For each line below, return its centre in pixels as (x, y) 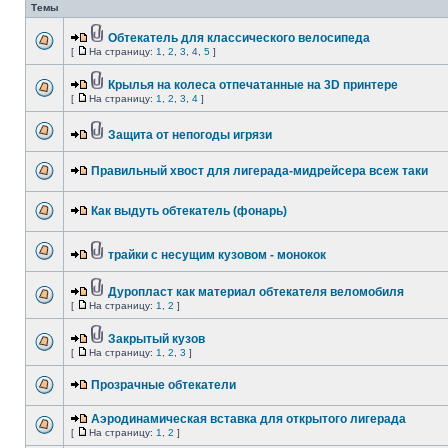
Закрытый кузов (156, 339)
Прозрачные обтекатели (163, 385)
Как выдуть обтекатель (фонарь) (189, 211)
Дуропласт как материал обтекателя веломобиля (256, 292)
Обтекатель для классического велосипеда (239, 38)
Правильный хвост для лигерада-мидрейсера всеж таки (259, 171)
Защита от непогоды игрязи (190, 135)
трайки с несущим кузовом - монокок (217, 255)
